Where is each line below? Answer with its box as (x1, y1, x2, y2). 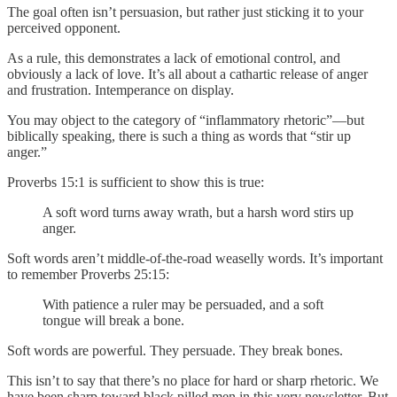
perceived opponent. (7, 20, 121, 36)
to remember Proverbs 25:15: (7, 267, 169, 283)
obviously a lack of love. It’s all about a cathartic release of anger (7, 66, 368, 82)
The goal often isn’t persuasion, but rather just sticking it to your (7, 4, 363, 20)
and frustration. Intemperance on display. (7, 82, 234, 98)
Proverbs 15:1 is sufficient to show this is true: (7, 175, 264, 191)
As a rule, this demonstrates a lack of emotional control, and (7, 51, 340, 66)
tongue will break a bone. (43, 313, 184, 329)
